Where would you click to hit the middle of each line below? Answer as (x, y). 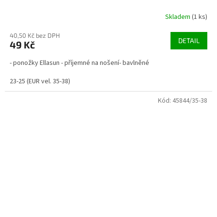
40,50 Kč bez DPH (35, 35)
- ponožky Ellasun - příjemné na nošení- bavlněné (79, 63)
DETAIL (189, 40)
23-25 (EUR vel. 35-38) (40, 81)
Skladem (178, 17)
